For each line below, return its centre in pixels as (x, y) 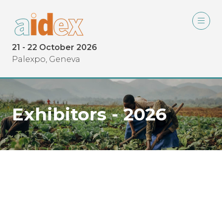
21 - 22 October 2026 (55, 47)
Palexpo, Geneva (46, 59)
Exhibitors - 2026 (89, 114)
